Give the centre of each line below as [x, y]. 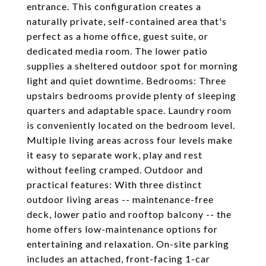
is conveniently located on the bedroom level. [131, 125]
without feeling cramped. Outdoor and [115, 170]
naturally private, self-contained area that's [127, 21]
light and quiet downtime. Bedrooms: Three [126, 80]
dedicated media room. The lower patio [117, 51]
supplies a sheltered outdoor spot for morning [132, 66]
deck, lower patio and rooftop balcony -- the [129, 214]
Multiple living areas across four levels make [130, 140]
